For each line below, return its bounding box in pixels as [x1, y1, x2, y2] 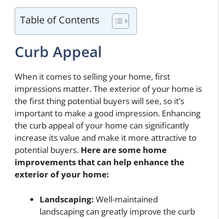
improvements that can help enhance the [15, 156, 184, 168]
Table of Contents [20, 13, 100, 27]
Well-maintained [94, 193, 158, 205]
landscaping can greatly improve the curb [40, 205, 195, 217]
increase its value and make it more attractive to [15, 132, 197, 144]
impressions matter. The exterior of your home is [15, 83, 202, 95]
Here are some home [81, 144, 167, 156]
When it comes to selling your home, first [15, 71, 170, 83]
